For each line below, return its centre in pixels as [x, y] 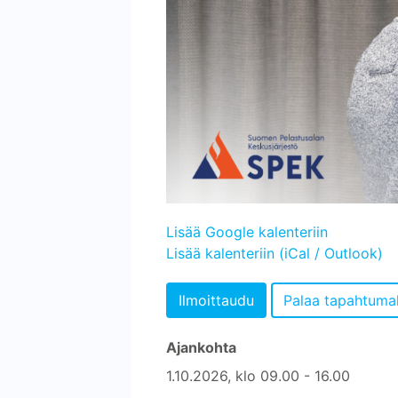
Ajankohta [201, 347]
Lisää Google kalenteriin [247, 231]
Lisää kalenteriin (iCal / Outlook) [275, 253]
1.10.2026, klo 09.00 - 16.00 [258, 375]
